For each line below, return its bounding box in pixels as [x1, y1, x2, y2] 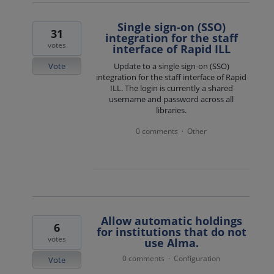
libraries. [156, 105, 187, 116]
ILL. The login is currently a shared [109, 83, 233, 94]
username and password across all [109, 94, 234, 105]
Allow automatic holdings [100, 213, 242, 228]
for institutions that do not [96, 224, 246, 239]
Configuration [174, 253, 221, 264]
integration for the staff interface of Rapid [96, 72, 247, 83]
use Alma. [144, 235, 199, 250]
